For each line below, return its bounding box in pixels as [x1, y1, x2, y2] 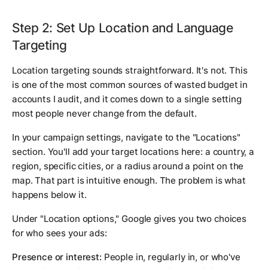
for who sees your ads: [12, 227, 107, 239]
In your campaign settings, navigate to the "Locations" [12, 132, 240, 144]
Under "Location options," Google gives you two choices [12, 213, 246, 225]
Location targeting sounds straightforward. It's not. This [12, 65, 248, 77]
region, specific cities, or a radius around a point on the [12, 160, 244, 172]
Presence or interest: [12, 251, 102, 263]
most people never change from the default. [12, 108, 197, 120]
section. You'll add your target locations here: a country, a [12, 146, 255, 158]
